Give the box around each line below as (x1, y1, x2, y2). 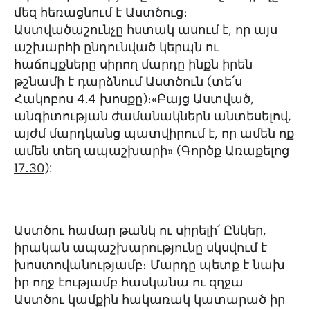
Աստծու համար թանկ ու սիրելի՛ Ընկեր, (14, 223, 266, 238)
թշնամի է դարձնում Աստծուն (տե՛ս (14, 74, 242, 89)
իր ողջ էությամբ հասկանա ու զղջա (14, 275, 244, 290)
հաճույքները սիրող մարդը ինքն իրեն (14, 57, 253, 72)
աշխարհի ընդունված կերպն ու (14, 39, 219, 55)
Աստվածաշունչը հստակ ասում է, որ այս (14, 22, 277, 37)
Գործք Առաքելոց (181, 143, 289, 158)
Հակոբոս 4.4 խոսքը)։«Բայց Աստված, (14, 91, 254, 107)
